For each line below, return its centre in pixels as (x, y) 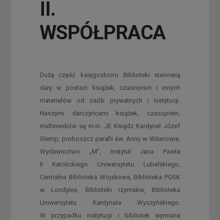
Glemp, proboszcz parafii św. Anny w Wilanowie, (110, 138)
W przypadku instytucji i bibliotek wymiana (110, 215)
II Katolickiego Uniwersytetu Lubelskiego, (110, 164)
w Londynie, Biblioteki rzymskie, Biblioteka (110, 190)
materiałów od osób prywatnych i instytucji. (110, 100)
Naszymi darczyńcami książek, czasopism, (110, 113)
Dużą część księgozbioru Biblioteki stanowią (110, 75)
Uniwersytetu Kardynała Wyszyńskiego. (110, 202)
